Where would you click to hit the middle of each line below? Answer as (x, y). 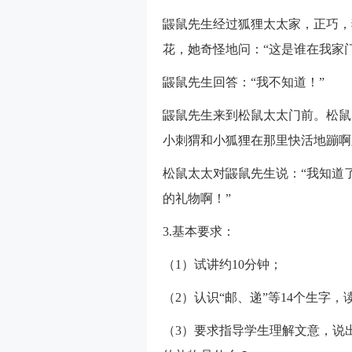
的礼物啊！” (197, 198)
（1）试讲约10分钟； (222, 264)
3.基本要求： (199, 231)
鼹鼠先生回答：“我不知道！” (244, 82)
